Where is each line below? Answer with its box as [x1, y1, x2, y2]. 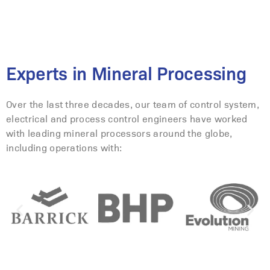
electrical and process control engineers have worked [6, 112, 248, 125]
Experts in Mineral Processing [6, 63, 246, 86]
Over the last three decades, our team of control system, [6, 98, 259, 111]
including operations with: [6, 141, 122, 154]
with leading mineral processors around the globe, [6, 127, 233, 140]
